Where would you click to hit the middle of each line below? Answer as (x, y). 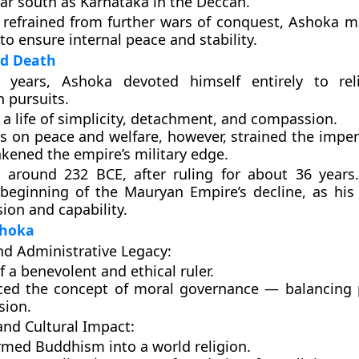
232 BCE (93, 174)
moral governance (196, 288)
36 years (325, 174)
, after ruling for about (209, 174)
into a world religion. (177, 346)
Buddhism (70, 346)
